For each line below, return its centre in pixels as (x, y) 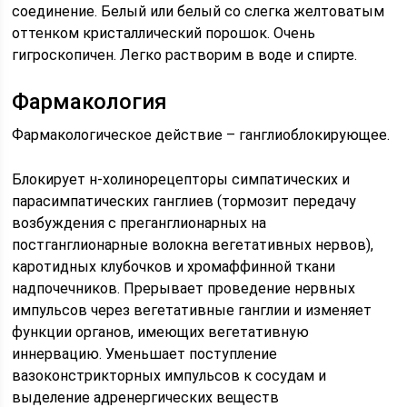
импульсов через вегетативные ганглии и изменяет (192, 310)
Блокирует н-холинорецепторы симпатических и (181, 179)
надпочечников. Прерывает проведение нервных (184, 288)
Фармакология (90, 102)
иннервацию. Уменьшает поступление (145, 354)
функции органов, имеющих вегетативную (161, 332)
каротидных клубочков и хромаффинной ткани (174, 267)
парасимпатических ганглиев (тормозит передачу (184, 201)
